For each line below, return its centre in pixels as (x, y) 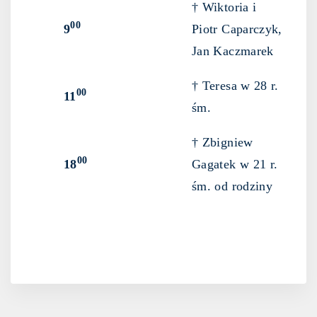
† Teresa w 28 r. (235, 86)
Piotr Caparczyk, (237, 29)
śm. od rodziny (232, 186)
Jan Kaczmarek (233, 51)
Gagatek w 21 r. (235, 165)
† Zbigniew (223, 143)
